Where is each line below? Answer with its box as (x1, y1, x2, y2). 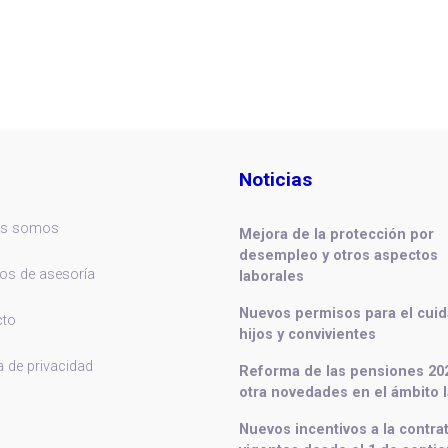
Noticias (239, 167, 312, 191)
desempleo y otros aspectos (239, 246, 438, 264)
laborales (239, 267, 304, 285)
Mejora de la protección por (239, 225, 434, 243)
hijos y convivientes (239, 325, 376, 343)
